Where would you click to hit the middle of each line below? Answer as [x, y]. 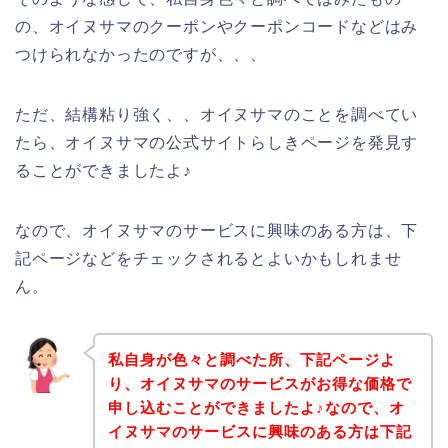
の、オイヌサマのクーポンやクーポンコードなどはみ [217, 27]
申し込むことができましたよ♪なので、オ [256, 407]
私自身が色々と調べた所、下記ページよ [251, 359]
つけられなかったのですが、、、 [141, 55]
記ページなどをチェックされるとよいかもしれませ [208, 259]
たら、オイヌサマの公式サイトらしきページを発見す [217, 143]
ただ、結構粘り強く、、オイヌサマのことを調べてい [217, 115]
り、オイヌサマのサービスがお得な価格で [259, 383]
